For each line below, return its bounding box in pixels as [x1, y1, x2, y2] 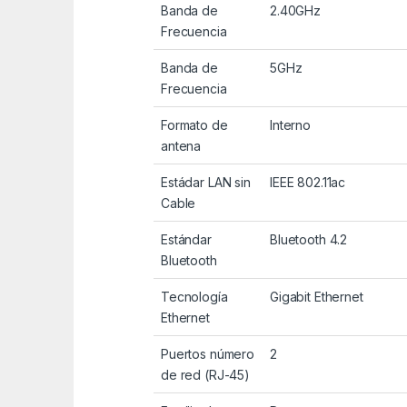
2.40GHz [270, 3, 322, 19]
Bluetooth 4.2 [270, 232, 348, 248]
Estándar [161, 232, 212, 248]
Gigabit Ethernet [270, 289, 363, 305]
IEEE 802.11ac [270, 174, 346, 191]
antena [161, 138, 202, 154]
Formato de [161, 117, 228, 134]
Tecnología [161, 289, 228, 305]
